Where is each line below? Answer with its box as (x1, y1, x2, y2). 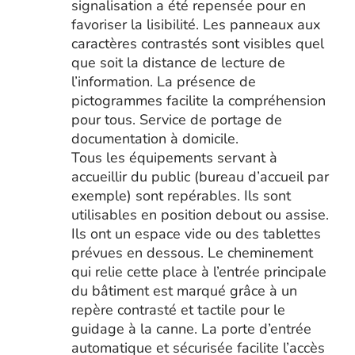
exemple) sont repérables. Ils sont (71, 186, 291, 205)
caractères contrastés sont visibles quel (71, 34, 324, 53)
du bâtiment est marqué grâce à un (71, 281, 297, 300)
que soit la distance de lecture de (71, 53, 285, 72)
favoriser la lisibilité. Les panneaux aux (71, 15, 320, 34)
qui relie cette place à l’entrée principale (71, 262, 326, 281)
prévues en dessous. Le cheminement (71, 243, 313, 262)
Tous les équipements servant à (71, 148, 277, 167)
